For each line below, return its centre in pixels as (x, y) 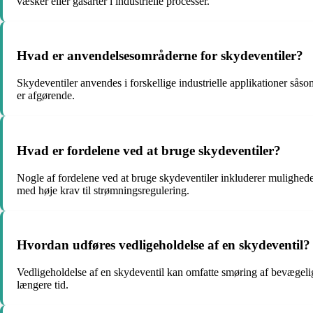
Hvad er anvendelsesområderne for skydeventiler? (160, 56)
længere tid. (43, 285)
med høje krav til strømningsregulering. (103, 190)
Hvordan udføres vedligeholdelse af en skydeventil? (163, 245)
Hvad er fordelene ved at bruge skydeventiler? (149, 150)
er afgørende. (46, 96)
